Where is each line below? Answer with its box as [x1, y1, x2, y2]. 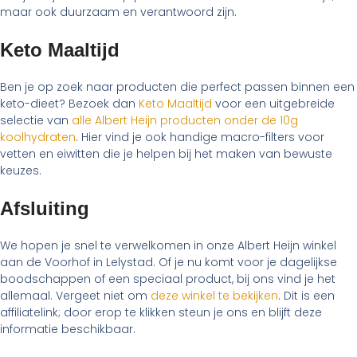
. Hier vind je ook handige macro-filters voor [76, 129, 324, 146]
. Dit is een [278, 288, 335, 304]
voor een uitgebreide [212, 96, 335, 112]
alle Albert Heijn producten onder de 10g [72, 112, 298, 129]
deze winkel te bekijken [151, 288, 278, 304]
